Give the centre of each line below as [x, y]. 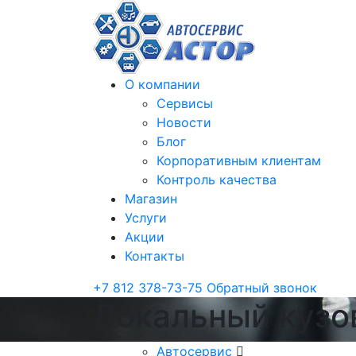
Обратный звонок [262, 288]
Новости [184, 122]
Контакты [155, 256]
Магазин [151, 199]
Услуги [146, 218]
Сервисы [185, 103]
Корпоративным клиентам [239, 161]
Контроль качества [217, 180]
